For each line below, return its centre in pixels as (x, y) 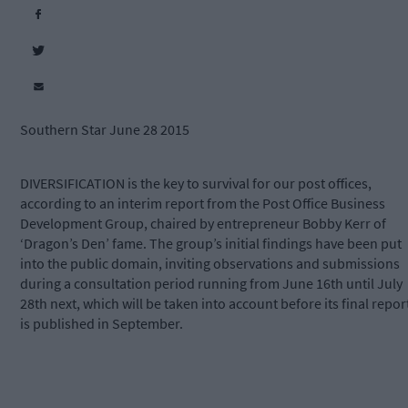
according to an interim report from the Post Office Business (203, 204)
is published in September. (102, 324)
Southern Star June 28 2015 (105, 130)
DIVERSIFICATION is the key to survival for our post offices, (196, 184)
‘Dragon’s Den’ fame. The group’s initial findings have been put (211, 244)
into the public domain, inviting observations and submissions (210, 264)
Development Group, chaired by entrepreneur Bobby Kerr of (203, 224)
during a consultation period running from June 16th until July (211, 284)
